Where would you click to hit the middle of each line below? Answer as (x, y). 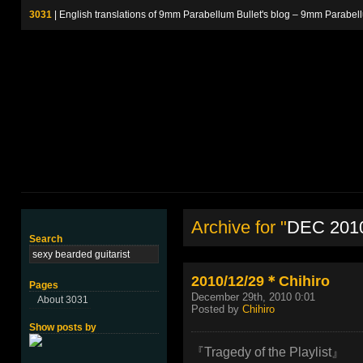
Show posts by (63, 327)
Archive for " (239, 227)
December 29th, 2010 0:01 (253, 297)
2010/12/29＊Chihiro (261, 281)
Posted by (217, 309)
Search (46, 239)
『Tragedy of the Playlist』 (268, 352)
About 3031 (63, 300)
